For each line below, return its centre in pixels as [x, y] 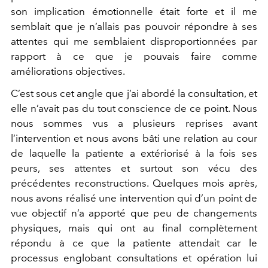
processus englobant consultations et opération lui [134, 258]
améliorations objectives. [68, 71]
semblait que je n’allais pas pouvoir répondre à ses [134, 26]
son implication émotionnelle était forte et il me [134, 11]
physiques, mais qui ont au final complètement [134, 228]
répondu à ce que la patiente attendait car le [134, 243]
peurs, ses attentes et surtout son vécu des [134, 168]
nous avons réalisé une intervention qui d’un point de [134, 198]
